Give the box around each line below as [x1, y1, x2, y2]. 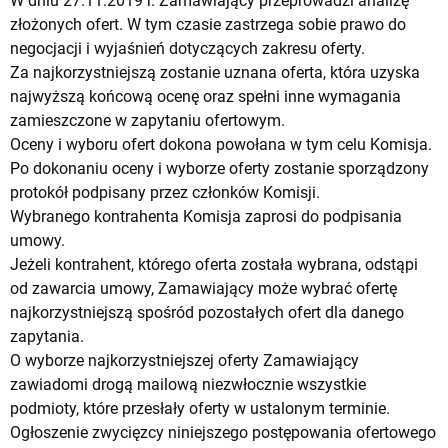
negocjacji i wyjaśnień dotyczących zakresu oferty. [10, 38, 365, 58]
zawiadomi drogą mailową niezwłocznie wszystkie [10, 374, 366, 394]
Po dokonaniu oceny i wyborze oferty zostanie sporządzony [10, 158, 429, 178]
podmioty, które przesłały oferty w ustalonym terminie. [10, 398, 390, 418]
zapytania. [10, 326, 84, 346]
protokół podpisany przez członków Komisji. [10, 182, 320, 202]
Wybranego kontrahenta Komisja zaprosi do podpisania [10, 206, 402, 226]
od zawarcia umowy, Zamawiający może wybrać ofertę [10, 278, 397, 298]
